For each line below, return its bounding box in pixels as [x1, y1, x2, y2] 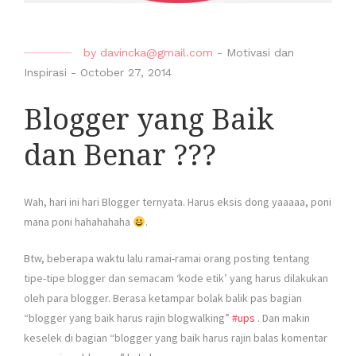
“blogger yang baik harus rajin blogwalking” [24, 311, 232, 326]
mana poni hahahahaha [24, 215, 133, 230]
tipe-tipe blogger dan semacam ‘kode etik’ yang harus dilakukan [24, 271, 328, 286]
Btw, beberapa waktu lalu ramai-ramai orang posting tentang [24, 251, 310, 266]
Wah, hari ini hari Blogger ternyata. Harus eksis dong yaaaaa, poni [24, 195, 331, 210]
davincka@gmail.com [100, 46, 213, 60]
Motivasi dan [226, 46, 294, 60]
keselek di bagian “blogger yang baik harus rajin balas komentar [24, 331, 327, 346]
